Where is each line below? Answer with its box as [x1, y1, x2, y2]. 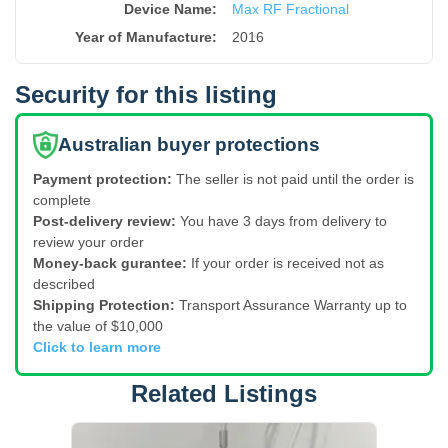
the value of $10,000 [33, 317, 163, 334]
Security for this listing [15, 80, 277, 108]
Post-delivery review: [33, 212, 176, 229]
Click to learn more [33, 338, 161, 355]
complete [33, 191, 91, 208]
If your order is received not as [191, 254, 384, 271]
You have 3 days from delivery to [180, 212, 387, 229]
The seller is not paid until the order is [176, 170, 414, 187]
